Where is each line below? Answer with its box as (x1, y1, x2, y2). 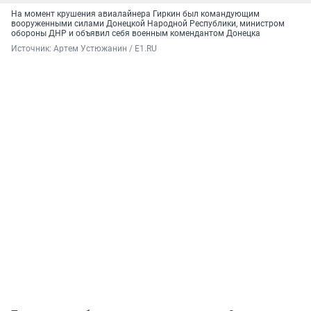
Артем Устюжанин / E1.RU (53, 44, 157, 54)
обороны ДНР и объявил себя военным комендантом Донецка (11, 28, 260, 39)
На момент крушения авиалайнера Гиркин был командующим (11, 9, 260, 19)
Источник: (11, 44, 53, 54)
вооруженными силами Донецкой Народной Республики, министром (11, 19, 285, 29)
